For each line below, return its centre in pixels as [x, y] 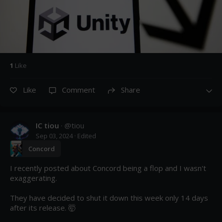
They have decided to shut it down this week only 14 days [109, 197]
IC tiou [47, 125]
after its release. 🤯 [43, 207]
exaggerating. [33, 178]
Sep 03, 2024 [54, 136]
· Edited [84, 136]
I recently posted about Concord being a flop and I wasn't [108, 168]
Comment [79, 89]
